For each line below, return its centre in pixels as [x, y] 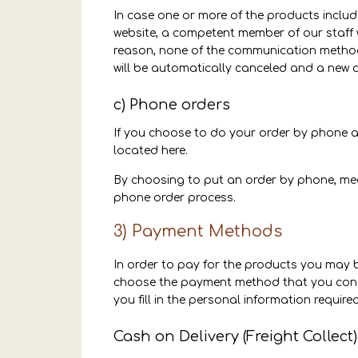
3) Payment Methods [198, 231]
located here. [151, 151]
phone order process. [175, 198]
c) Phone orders [172, 105]
